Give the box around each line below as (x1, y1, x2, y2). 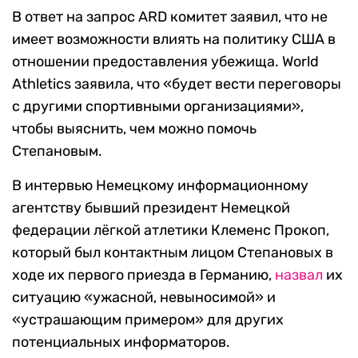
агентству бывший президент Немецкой (12, 199, 290, 217)
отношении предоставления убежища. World (12, 53, 319, 71)
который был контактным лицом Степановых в (12, 244, 333, 262)
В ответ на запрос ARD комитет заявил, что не (12, 8, 328, 26)
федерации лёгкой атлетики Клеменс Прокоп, (12, 221, 329, 240)
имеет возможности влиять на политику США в (12, 30, 336, 49)
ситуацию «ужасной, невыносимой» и (12, 288, 276, 307)
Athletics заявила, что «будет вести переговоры (12, 75, 341, 93)
